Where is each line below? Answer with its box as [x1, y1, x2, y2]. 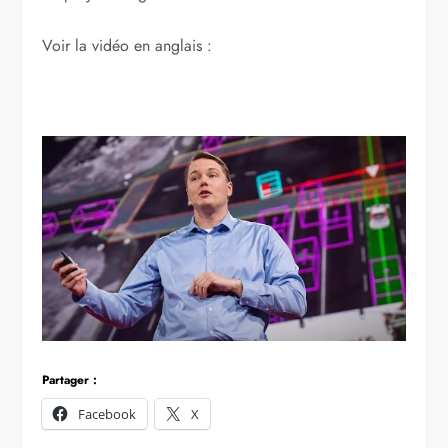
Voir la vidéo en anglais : [42, 34, 213, 58]
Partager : [42, 370, 98, 389]
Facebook [78, 404, 137, 423]
